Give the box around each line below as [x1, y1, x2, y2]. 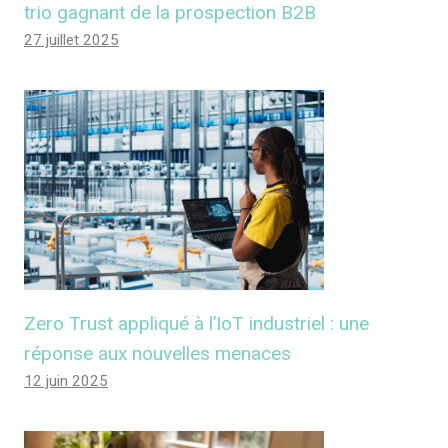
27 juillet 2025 [24, 30, 119, 49]
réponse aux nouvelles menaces [24, 341, 291, 365]
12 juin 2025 [24, 371, 108, 390]
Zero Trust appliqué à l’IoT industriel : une [24, 311, 369, 335]
